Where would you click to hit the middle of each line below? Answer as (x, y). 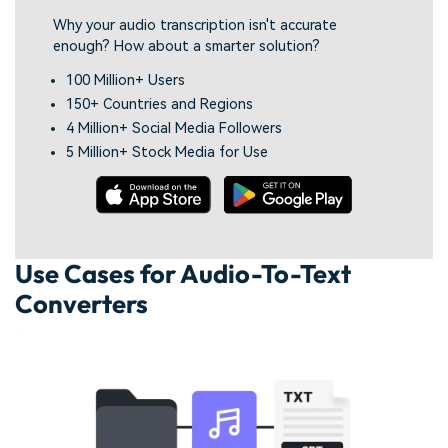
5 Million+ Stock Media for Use (167, 153)
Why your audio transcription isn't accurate (195, 25)
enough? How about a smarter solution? (187, 46)
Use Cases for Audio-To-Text (183, 274)
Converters (81, 304)
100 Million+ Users (126, 80)
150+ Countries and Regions (160, 104)
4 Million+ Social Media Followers (174, 129)
